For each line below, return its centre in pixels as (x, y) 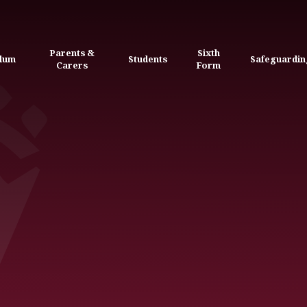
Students (147, 59)
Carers (72, 65)
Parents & (72, 53)
